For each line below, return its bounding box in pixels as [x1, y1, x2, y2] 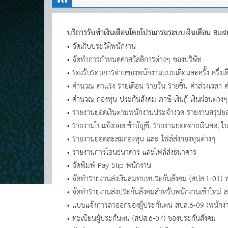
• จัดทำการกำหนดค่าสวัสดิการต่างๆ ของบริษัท [67, 53, 202, 67]
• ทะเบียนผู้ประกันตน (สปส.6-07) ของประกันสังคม [67, 212, 216, 225]
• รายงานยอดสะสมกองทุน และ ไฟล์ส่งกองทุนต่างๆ [67, 132, 216, 146]
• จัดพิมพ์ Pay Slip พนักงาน [67, 159, 151, 173]
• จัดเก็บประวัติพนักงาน [67, 40, 136, 53]
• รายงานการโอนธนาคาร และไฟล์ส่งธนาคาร [67, 146, 196, 159]
